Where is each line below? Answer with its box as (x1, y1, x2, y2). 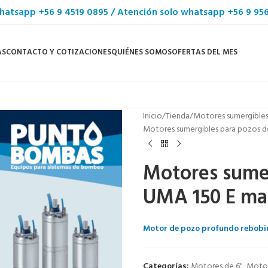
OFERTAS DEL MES (171, 45, 237, 59)
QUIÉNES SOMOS (111, 45, 172, 59)
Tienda (166, 109, 190, 123)
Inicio (143, 109, 162, 123)
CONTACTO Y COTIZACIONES (5, 45, 111, 59)
